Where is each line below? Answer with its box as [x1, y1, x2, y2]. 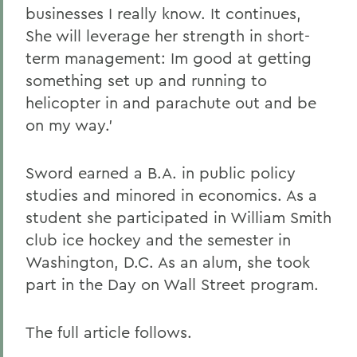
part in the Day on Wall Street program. [25, 274, 319, 294]
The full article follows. [25, 322, 192, 342]
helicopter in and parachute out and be [25, 92, 316, 112]
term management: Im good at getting [25, 48, 312, 68]
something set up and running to [25, 70, 267, 90]
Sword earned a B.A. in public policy [25, 163, 296, 182]
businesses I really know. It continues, [25, 3, 301, 23]
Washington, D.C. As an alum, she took [25, 252, 310, 272]
